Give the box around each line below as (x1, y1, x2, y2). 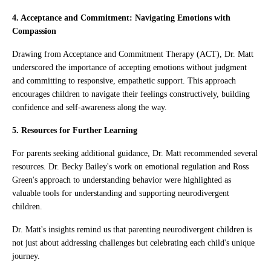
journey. (12, 251, 42, 261)
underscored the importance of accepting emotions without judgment (12, 62, 247, 72)
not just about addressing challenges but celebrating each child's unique (12, 238, 255, 247)
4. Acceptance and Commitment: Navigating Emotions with (12, 13, 230, 22)
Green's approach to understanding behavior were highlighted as (12, 175, 231, 184)
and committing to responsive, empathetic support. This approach (12, 76, 236, 85)
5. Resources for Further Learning (12, 125, 137, 135)
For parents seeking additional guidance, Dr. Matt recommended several (12, 148, 258, 158)
